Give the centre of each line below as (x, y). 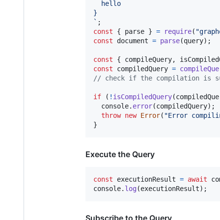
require (178, 31)
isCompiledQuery (142, 96)
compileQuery (146, 59)
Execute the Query (120, 154)
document (133, 41)
